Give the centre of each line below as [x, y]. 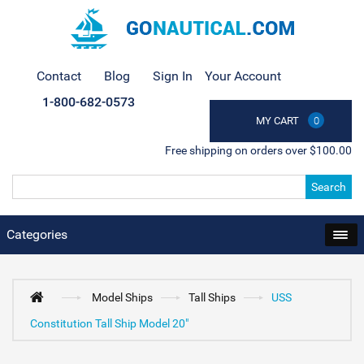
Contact [59, 76]
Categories [37, 234]
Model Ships [123, 297]
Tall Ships [212, 297]
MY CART [277, 121]
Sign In [173, 76]
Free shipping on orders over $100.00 [258, 150]
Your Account [243, 76]
